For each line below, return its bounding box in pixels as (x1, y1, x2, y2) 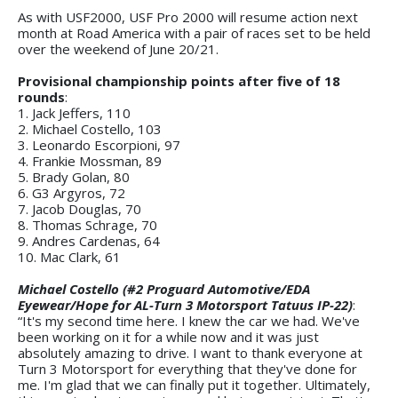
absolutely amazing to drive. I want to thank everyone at (18, 343, 362, 362)
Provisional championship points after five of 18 (18, 71, 340, 90)
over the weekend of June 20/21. (18, 39, 219, 58)
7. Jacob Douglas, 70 (18, 199, 141, 218)
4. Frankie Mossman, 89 (18, 151, 162, 170)
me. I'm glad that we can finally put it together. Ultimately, (18, 375, 370, 394)
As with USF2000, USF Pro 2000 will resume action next (18, 7, 358, 26)
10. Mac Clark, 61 (18, 247, 121, 266)
